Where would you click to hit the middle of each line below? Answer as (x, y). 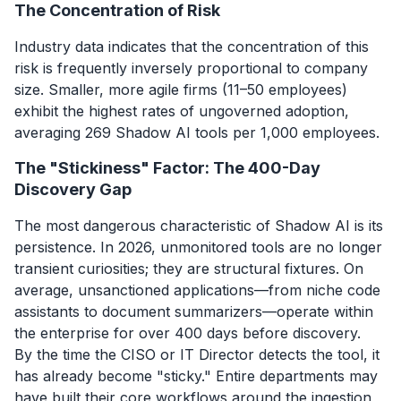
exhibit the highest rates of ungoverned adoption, (182, 111)
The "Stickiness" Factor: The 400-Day (167, 167)
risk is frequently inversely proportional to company (191, 68)
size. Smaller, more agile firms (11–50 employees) (181, 89)
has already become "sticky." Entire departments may (196, 375)
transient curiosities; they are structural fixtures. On (189, 268)
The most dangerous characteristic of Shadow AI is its (199, 225)
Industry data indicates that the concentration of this (192, 46)
